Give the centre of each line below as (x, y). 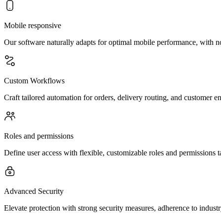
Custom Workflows (34, 81)
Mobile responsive (33, 25)
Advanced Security (34, 191)
